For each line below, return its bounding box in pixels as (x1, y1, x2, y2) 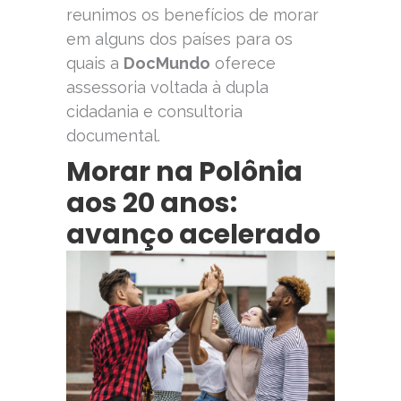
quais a (66, 53, 124, 73)
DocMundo (124, 53, 210, 73)
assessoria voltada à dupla (66, 77, 269, 97)
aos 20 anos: (66, 183, 237, 222)
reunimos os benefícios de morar (66, 4, 319, 24)
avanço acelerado (66, 215, 320, 253)
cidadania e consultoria (66, 101, 243, 121)
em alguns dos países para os (66, 29, 293, 48)
